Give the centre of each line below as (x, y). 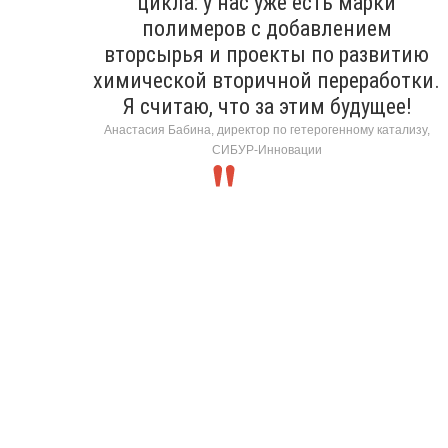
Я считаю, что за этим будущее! (266, 106)
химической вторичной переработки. (266, 80)
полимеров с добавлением (266, 28)
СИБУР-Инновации (266, 149)
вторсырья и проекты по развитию (266, 54)
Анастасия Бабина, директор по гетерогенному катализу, (266, 129)
